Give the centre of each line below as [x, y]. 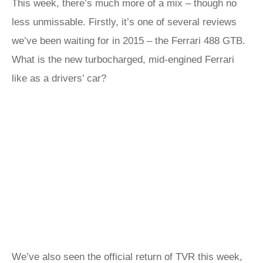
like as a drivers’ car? [59, 78]
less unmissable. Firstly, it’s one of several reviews [124, 22]
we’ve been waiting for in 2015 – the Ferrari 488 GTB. [129, 41]
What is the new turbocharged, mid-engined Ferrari [123, 59]
